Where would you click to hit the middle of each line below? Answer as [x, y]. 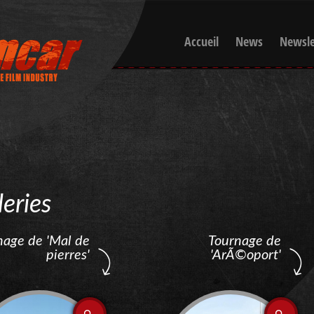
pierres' [68, 255]
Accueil [202, 41]
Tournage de [245, 241]
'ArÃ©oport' [246, 255]
